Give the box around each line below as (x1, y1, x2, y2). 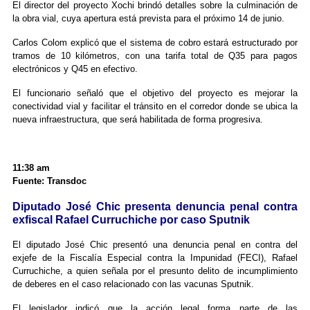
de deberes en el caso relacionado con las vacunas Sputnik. (12, 279, 254, 290)
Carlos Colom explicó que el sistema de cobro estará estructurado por (12, 37, 298, 48)
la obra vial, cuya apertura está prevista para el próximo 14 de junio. (12, 13, 284, 24)
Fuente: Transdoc (12, 176, 86, 187)
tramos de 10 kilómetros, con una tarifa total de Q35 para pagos (12, 51, 298, 62)
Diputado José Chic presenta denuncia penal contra (12, 201, 298, 213)
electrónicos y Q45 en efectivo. (12, 64, 138, 75)
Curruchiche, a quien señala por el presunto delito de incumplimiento (12, 266, 298, 277)
